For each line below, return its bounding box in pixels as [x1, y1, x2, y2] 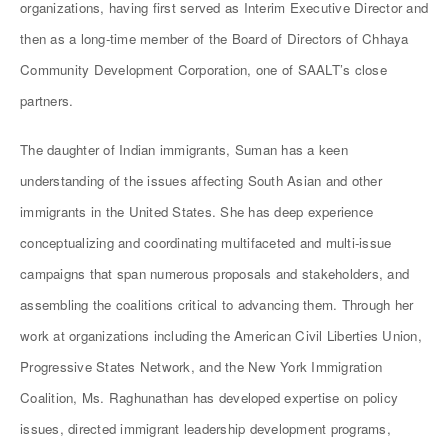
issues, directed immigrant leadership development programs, [20, 419, 391, 438]
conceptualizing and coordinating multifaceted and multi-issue [20, 233, 392, 252]
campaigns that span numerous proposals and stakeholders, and [20, 264, 409, 283]
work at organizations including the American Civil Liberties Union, [20, 326, 422, 345]
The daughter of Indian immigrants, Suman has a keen [20, 140, 348, 159]
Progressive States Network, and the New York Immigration [20, 357, 382, 376]
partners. [20, 91, 74, 110]
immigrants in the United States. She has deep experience [20, 202, 373, 221]
